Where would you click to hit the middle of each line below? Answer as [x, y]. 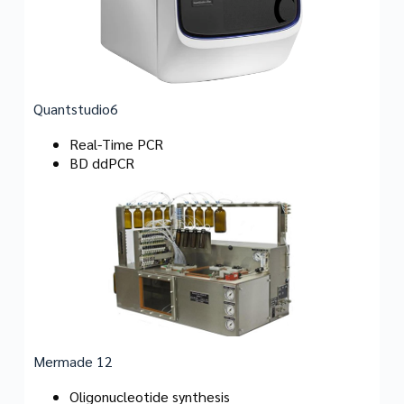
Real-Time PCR [116, 144]
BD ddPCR [101, 163]
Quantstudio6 [75, 109]
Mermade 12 [73, 362]
